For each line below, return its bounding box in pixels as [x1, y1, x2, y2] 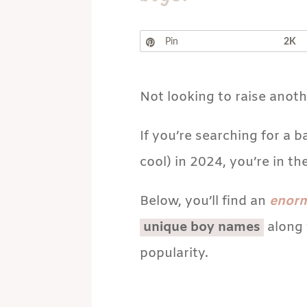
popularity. [139, 244, 208, 262]
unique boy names [143, 218, 260, 236]
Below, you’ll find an [139, 192, 269, 210]
